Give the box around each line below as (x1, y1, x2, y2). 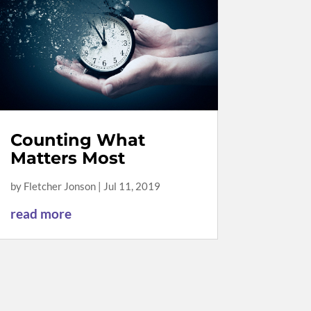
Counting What (10, 129, 145, 150)
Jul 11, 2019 (103, 179, 160, 192)
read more (10, 205, 72, 221)
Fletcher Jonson (23, 179, 96, 192)
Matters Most (10, 147, 125, 168)
